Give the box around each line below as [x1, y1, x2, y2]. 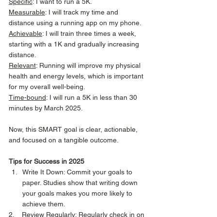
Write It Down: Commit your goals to [22, 168, 134, 176]
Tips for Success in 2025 [9, 157, 84, 166]
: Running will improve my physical [36, 62, 142, 70]
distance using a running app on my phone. [9, 19, 143, 27]
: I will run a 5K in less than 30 [46, 93, 139, 102]
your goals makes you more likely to [22, 189, 134, 198]
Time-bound [9, 93, 46, 102]
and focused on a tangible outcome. [9, 136, 120, 144]
